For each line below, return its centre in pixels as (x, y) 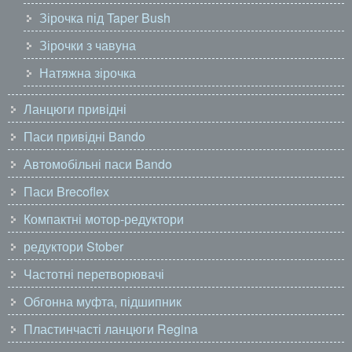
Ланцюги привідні (75, 109)
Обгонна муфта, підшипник (103, 301)
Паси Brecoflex (66, 191)
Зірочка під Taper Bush (105, 18)
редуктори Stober (73, 246)
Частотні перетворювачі (94, 274)
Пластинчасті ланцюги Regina (111, 329)
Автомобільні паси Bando (98, 164)
